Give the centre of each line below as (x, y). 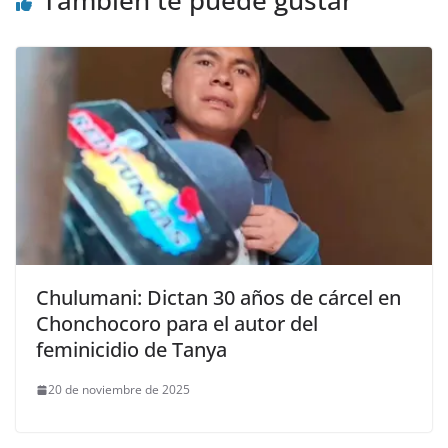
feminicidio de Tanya (131, 350)
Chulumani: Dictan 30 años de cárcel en (218, 298)
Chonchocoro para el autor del (177, 324)
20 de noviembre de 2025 (119, 390)
